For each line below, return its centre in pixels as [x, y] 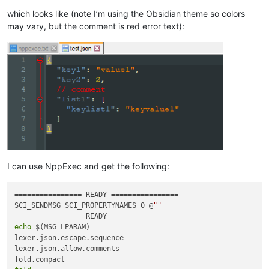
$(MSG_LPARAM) [61, 227]
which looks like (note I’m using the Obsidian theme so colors [126, 13]
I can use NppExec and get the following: [88, 166]
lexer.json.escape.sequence [69, 237]
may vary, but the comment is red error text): [96, 26]
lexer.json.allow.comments [67, 248]
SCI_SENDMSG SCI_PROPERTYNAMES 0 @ [84, 205]
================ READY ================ [97, 194]
